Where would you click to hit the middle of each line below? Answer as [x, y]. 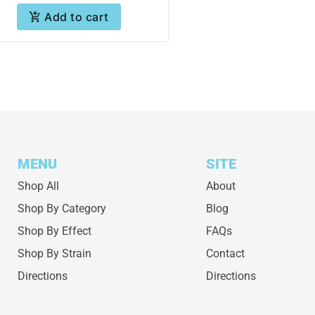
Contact [226, 253]
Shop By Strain [54, 253]
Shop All [38, 186]
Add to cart [77, 17]
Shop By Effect [54, 231]
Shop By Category [62, 208]
